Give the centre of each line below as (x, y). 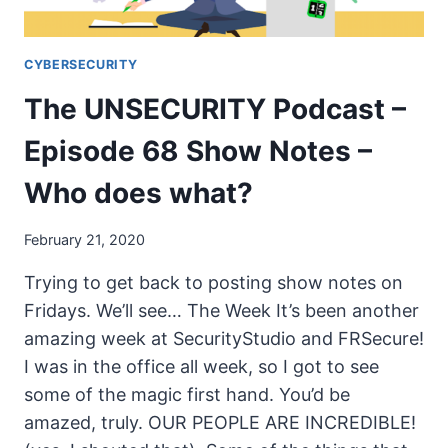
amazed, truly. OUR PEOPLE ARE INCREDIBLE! (220, 422)
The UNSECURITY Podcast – (215, 108)
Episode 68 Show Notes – (198, 150)
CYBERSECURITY (81, 64)
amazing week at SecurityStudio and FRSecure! (224, 338)
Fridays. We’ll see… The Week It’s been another (221, 310)
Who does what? (138, 192)
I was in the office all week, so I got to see (201, 366)
